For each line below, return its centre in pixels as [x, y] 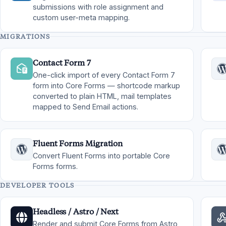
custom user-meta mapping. [81, 17]
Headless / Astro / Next [76, 212]
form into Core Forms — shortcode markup [106, 86]
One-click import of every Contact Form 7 [104, 75]
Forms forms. [55, 166]
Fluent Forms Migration [78, 144]
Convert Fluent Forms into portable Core [101, 156]
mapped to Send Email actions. [86, 107]
